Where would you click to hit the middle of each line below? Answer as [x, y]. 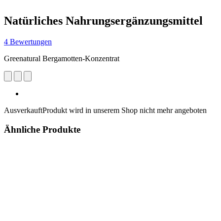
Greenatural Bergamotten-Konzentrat [62, 58]
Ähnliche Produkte [42, 129]
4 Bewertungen [28, 41]
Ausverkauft [23, 110]
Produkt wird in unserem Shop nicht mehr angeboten [125, 110]
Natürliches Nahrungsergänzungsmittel [103, 20]
